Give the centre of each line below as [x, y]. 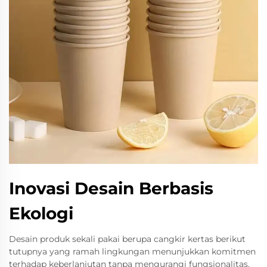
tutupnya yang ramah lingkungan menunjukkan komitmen [132, 252]
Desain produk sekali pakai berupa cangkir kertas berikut [127, 239]
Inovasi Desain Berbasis [111, 188]
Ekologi [41, 213]
